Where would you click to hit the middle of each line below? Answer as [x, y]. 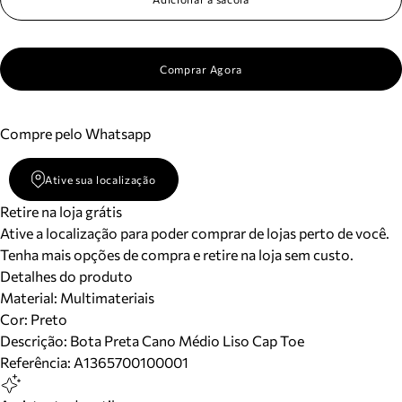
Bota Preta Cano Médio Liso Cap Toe [187, 341]
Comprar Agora [201, 69]
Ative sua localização [100, 179]
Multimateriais [106, 297]
